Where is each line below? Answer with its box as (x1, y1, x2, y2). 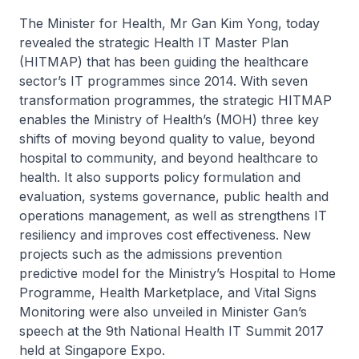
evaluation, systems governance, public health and (19, 188, 329, 204)
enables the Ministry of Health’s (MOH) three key (19, 111, 319, 127)
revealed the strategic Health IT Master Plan (19, 34, 288, 50)
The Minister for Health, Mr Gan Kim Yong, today (19, 15, 320, 31)
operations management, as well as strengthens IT (19, 208, 327, 224)
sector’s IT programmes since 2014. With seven (19, 73, 308, 89)
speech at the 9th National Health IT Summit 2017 (19, 323, 324, 339)
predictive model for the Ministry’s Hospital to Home (19, 265, 336, 281)
